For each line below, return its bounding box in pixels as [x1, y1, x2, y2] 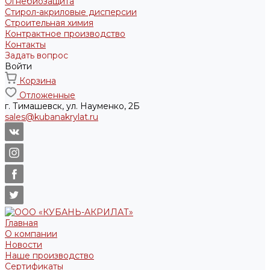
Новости [5, 239, 42, 250]
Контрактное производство [5, 28, 125, 39]
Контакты [5, 39, 46, 50]
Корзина [19, 75, 56, 86]
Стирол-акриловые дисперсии [5, 7, 137, 17]
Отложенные [19, 90, 75, 101]
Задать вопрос [5, 50, 68, 61]
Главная [5, 218, 38, 228]
